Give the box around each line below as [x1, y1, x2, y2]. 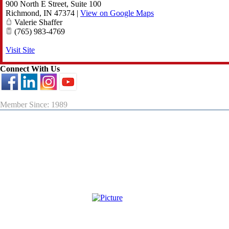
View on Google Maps [80, 9, 154, 18]
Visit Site [6, 45, 35, 55]
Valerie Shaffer [12, 18, 62, 27]
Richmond [6, 9, 39, 18]
